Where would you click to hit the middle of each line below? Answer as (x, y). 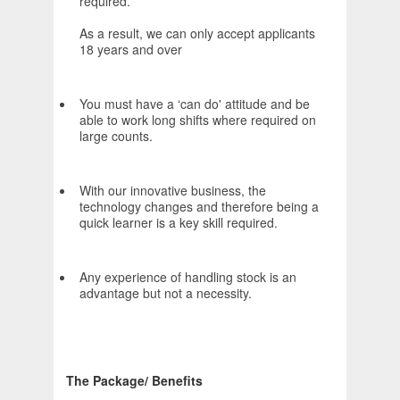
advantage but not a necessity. (166, 293)
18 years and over (131, 50)
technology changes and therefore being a (199, 207)
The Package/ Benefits (134, 381)
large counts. (116, 136)
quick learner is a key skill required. (179, 223)
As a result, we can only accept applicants (197, 33)
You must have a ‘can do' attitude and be (195, 104)
